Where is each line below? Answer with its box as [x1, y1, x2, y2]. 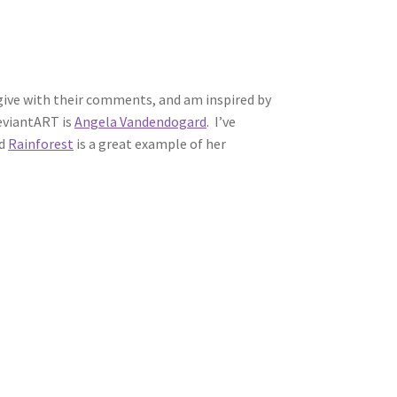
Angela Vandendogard [74, 112, 207, 130]
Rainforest [8, 134, 74, 152]
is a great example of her [74, 134, 227, 152]
